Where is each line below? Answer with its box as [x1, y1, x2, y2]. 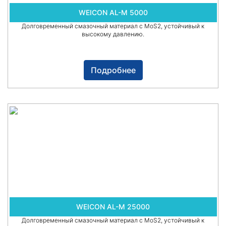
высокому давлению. [82, 30, 144, 38]
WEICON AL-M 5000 [78, 8, 148, 17]
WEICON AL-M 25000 [76, 202, 150, 211]
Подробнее [90, 65, 136, 76]
